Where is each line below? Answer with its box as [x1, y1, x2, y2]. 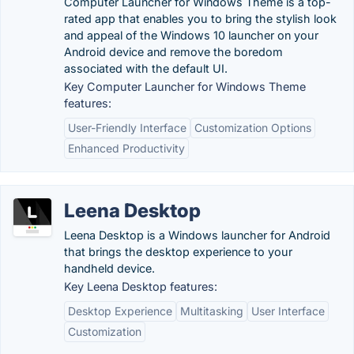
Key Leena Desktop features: [64, 280, 217, 293]
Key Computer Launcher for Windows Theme [64, 80, 306, 93]
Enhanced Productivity [68, 141, 185, 155]
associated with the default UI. [64, 62, 228, 75]
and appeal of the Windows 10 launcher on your [64, 28, 318, 42]
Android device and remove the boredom [64, 45, 283, 58]
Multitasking [180, 304, 243, 318]
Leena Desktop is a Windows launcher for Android [64, 228, 330, 242]
